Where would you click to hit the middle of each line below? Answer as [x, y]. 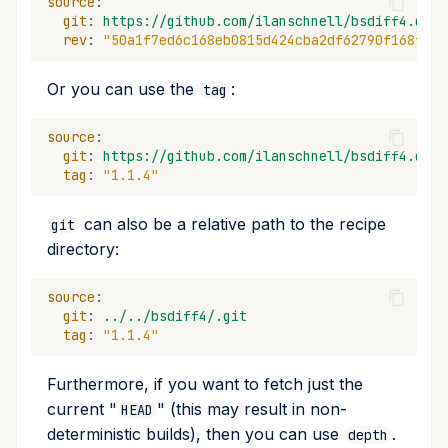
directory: [83, 248]
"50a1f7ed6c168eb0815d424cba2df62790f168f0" [271, 40]
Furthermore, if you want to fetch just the [205, 383]
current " [82, 408]
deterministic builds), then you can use [195, 433]
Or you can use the [123, 88]
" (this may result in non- [252, 408]
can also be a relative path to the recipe [232, 223]
